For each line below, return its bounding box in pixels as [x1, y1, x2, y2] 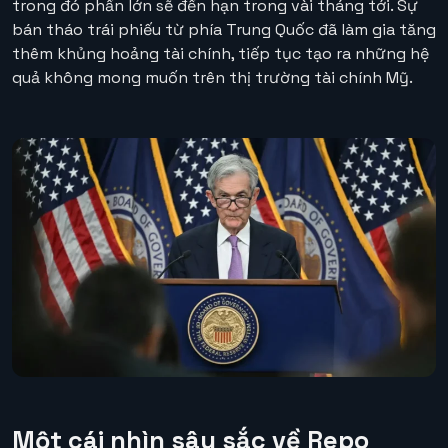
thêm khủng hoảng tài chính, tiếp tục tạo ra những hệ [12, 43, 429, 65]
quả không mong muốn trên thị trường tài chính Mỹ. [12, 67, 413, 89]
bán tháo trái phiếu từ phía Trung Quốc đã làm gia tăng [12, 19, 436, 41]
